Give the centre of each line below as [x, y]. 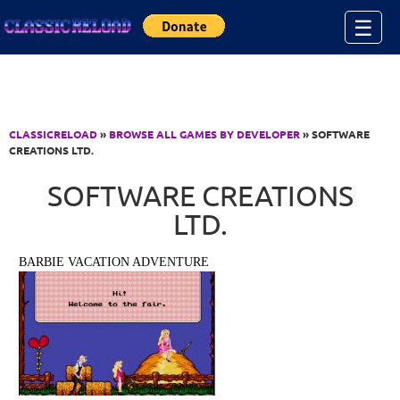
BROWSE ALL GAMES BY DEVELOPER [204, 134]
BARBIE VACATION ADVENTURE [114, 262]
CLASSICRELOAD [53, 134]
